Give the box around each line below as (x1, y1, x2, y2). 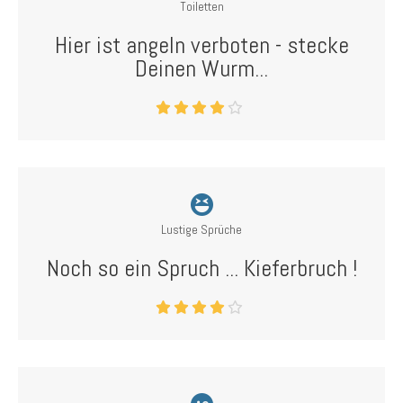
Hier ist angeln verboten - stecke (54, 31, 349, 60)
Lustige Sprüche (161, 221, 242, 237)
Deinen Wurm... (135, 54, 268, 84)
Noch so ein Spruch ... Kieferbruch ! (46, 254, 357, 283)
